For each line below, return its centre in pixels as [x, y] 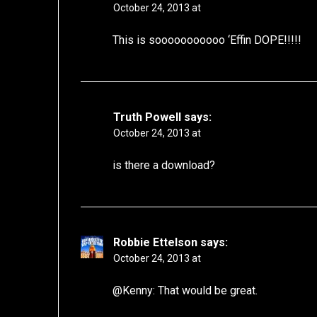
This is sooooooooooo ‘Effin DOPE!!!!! [207, 40]
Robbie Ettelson [156, 243]
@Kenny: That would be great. [185, 291]
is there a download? [164, 166]
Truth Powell [148, 117]
